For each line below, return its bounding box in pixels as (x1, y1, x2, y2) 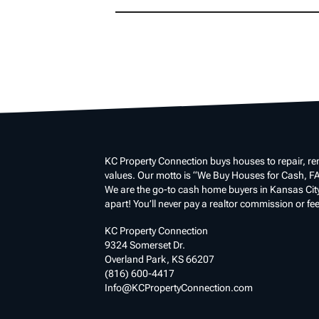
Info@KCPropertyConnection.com (105, 282, 253, 294)
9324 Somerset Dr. (105, 239, 185, 251)
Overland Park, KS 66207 (105, 253, 214, 266)
